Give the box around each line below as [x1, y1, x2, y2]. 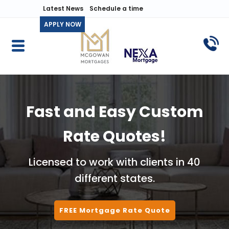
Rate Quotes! [63, 126, 166, 147]
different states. [74, 171, 155, 186]
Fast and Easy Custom [26, 101, 203, 123]
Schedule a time [89, 4, 143, 13]
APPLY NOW [43, 20, 81, 29]
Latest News [43, 4, 83, 13]
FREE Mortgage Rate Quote [59, 205, 170, 215]
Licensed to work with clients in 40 [29, 155, 200, 169]
